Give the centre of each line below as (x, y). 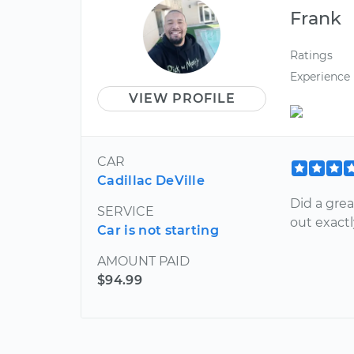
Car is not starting (158, 230)
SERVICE (126, 211)
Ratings (312, 55)
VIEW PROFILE (182, 98)
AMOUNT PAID (143, 261)
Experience (320, 77)
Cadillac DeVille (151, 180)
